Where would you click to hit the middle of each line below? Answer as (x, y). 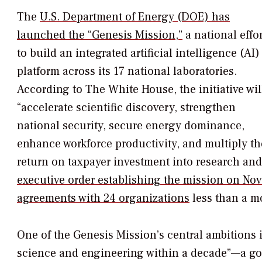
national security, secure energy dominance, (131, 126)
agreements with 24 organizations (103, 199)
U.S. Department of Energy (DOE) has (135, 17)
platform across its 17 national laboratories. (127, 72)
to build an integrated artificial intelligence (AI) (138, 54)
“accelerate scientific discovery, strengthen (126, 108)
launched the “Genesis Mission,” (100, 35)
